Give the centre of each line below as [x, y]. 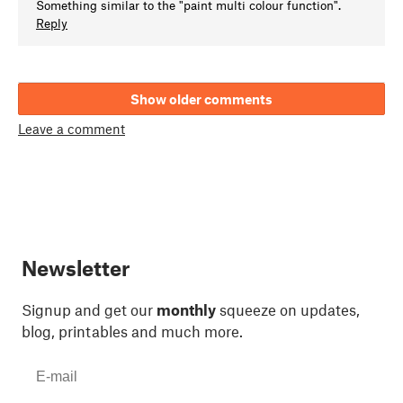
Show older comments [201, 99]
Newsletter [76, 269]
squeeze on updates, [288, 310]
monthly [186, 310]
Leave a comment [72, 128]
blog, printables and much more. [132, 331]
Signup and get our [89, 310]
